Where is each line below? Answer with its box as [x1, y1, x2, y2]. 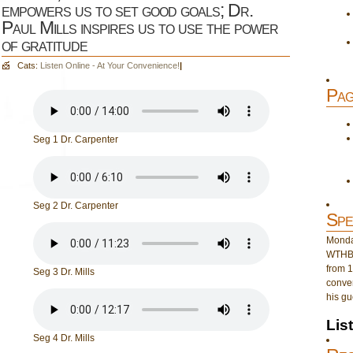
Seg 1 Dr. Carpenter [33, 134, 118, 145]
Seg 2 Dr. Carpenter [33, 200, 118, 211]
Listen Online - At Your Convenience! [40, 61, 180, 70]
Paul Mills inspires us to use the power [2, 17, 278, 38]
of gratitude [2, 35, 87, 55]
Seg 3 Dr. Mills [33, 266, 95, 277]
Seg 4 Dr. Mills [33, 333, 95, 344]
